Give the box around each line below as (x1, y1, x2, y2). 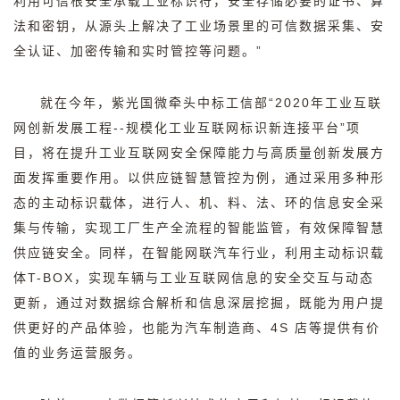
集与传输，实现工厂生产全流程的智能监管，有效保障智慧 (13, 221, 385, 235)
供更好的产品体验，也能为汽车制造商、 (13, 321, 271, 335)
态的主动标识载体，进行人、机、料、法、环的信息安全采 (13, 196, 385, 210)
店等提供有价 (295, 321, 380, 335)
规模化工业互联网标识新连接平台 (126, 121, 340, 135)
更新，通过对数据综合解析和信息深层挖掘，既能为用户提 (13, 296, 385, 310)
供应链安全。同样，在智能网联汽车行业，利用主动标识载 (13, 246, 385, 260)
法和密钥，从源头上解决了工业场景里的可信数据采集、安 (13, 19, 385, 33)
